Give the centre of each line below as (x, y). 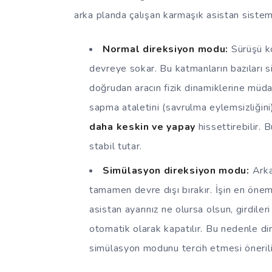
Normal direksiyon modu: (166, 49)
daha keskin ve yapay (142, 127)
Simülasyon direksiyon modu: (176, 170)
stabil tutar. (116, 146)
